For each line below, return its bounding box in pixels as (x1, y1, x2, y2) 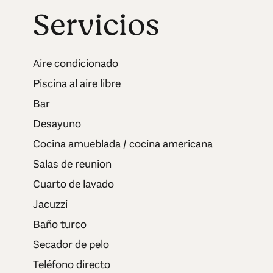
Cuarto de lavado (32, 176, 114, 191)
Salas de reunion (32, 156, 112, 171)
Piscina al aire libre (32, 76, 121, 91)
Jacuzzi (32, 196, 68, 211)
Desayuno (32, 116, 81, 131)
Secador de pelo (32, 236, 109, 252)
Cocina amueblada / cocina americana (32, 136, 213, 151)
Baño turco (32, 216, 87, 232)
